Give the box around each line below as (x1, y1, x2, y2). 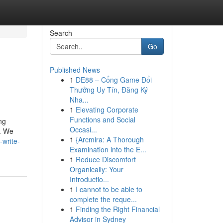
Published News (49, 65, 100, 75)
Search (49, 28, 72, 38)
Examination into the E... (69, 144, 146, 154)
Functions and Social (69, 114, 135, 124)
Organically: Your (69, 164, 123, 174)
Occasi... (69, 124, 97, 134)
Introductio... (69, 174, 109, 184)
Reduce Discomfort (75, 154, 136, 164)
